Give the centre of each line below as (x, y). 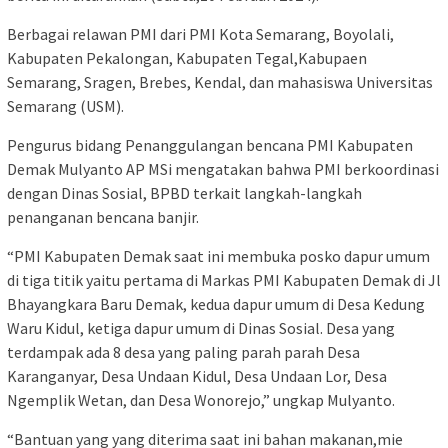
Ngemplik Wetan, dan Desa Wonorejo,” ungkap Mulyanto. (201, 399)
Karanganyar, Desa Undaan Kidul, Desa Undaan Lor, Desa (197, 375)
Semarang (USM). (65, 105)
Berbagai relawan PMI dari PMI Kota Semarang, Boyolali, (200, 33)
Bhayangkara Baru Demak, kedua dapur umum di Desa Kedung (216, 303)
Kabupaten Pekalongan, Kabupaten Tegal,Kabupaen (187, 57)
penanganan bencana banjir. (103, 216)
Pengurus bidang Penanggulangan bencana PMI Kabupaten (210, 144)
